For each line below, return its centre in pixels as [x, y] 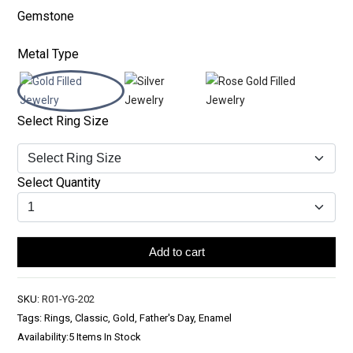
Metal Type [48, 54]
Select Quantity [59, 182]
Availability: [43, 336]
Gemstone [46, 16]
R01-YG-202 [68, 299]
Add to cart [176, 251]
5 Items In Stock [105, 336]
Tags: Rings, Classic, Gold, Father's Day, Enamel [124, 318]
